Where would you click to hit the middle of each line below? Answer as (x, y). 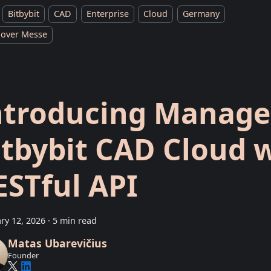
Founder (23, 255)
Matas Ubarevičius (57, 243)
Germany (201, 14)
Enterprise (107, 14)
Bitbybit (24, 14)
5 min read (75, 221)
